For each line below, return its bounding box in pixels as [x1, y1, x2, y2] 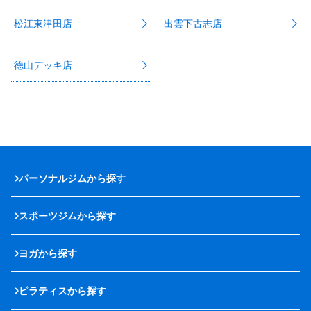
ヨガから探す [19, 247, 77, 259]
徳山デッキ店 [14, 59, 72, 71]
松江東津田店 [14, 17, 72, 29]
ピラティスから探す [19, 285, 106, 296]
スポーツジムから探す [19, 210, 116, 221]
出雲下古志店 [164, 17, 222, 29]
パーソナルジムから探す [19, 172, 126, 184]
